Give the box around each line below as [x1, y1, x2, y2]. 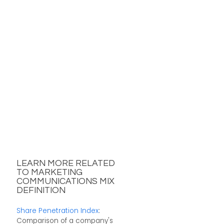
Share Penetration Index [16, 205, 98, 215]
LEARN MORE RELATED [16, 159, 115, 168]
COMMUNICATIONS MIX [16, 177, 114, 186]
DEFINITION [16, 186, 65, 195]
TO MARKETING [16, 168, 82, 177]
